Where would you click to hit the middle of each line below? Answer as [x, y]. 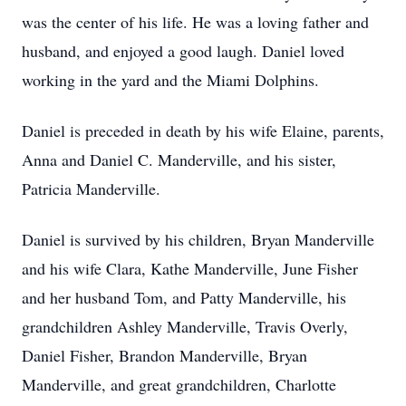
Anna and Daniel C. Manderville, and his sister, [179, 159]
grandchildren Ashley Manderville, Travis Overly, [185, 326]
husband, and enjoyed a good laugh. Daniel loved [183, 51]
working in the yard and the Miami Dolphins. [170, 80]
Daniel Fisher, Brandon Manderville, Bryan [164, 355]
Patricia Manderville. [91, 188]
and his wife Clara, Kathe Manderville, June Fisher [190, 268]
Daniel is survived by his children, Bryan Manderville [198, 239]
